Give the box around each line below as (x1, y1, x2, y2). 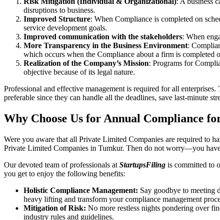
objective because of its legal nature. (24, 67, 135, 76)
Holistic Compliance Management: (24, 186, 138, 194)
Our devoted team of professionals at (4, 160, 119, 169)
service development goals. (24, 23, 107, 32)
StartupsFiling (119, 160, 165, 169)
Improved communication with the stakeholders (24, 32, 182, 41)
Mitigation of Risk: (24, 203, 86, 212)
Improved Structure (24, 14, 90, 23)
